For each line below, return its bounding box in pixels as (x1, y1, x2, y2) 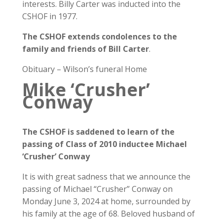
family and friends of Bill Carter (22, 43, 149, 54)
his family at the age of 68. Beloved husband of (22, 208, 195, 219)
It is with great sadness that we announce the (22, 171, 190, 182)
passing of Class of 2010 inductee (22, 139, 154, 149)
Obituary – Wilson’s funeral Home (22, 64, 147, 74)
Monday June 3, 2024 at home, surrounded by (22, 196, 190, 207)
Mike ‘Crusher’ (22, 77, 150, 102)
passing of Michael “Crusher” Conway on (22, 184, 173, 194)
